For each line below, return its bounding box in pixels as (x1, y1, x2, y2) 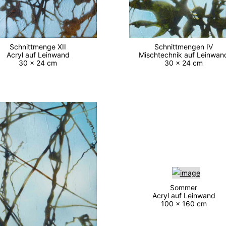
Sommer (170, 183, 202, 192)
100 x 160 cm (160, 199, 211, 208)
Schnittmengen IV (154, 42, 217, 51)
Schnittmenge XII (10, 42, 71, 51)
